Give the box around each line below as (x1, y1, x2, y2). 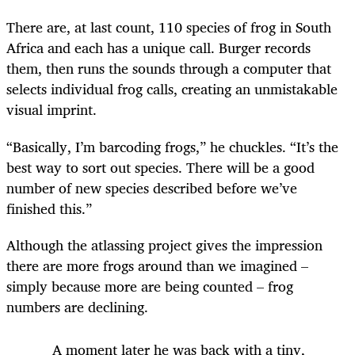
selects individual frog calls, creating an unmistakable (6, 77, 338, 101)
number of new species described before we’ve (6, 175, 297, 200)
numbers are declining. (6, 294, 148, 319)
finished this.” (6, 196, 92, 220)
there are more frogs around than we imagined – (6, 253, 308, 277)
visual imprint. (6, 97, 97, 122)
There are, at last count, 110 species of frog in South (6, 15, 331, 40)
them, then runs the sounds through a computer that (6, 56, 331, 81)
